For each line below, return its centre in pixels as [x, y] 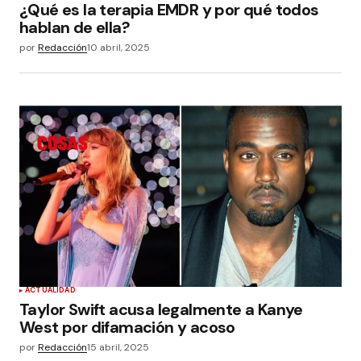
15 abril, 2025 [118, 348]
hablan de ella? [75, 27]
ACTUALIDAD [50, 290]
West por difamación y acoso [127, 328]
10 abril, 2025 [118, 47]
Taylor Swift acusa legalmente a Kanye [161, 310]
